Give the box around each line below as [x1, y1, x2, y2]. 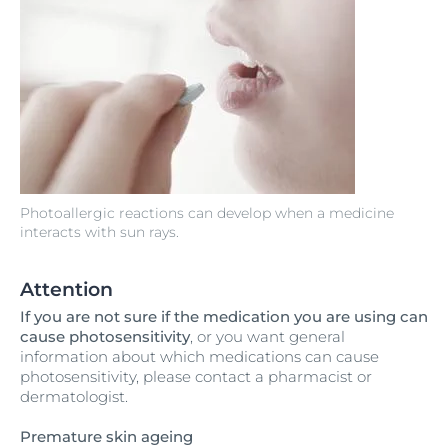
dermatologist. [20, 387, 128, 407]
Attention [20, 278, 113, 302]
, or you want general [190, 327, 345, 347]
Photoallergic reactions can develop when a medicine [20, 204, 394, 223]
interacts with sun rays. [20, 223, 179, 242]
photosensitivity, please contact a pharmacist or [20, 367, 372, 387]
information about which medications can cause [20, 347, 379, 367]
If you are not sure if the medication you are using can [20, 307, 428, 327]
